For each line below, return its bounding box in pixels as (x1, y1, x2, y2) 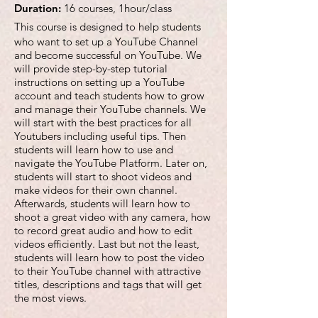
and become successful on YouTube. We (14, 48, 202, 62)
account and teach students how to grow (14, 89, 204, 102)
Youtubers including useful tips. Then (14, 129, 186, 143)
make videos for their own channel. (14, 183, 177, 197)
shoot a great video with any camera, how (14, 210, 211, 224)
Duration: (14, 1, 64, 15)
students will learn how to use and (14, 143, 173, 156)
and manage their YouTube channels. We (14, 102, 206, 116)
